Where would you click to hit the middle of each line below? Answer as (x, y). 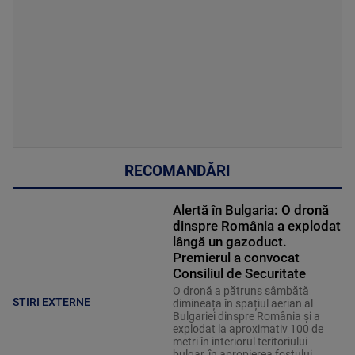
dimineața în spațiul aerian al (242, 304)
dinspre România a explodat (256, 226)
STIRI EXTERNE (52, 302)
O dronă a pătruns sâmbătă (240, 291)
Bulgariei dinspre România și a (246, 317)
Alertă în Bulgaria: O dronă (250, 210)
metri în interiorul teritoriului (240, 342)
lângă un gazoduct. (229, 242)
